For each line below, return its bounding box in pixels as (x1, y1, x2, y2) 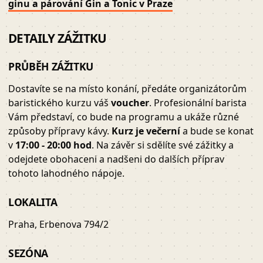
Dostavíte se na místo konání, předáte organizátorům (8, 82, 247, 96)
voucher (111, 96, 149, 110)
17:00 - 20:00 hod (15, 139, 92, 152)
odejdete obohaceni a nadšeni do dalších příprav (8, 153, 224, 166)
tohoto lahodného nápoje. (8, 167, 124, 180)
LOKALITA (8, 195, 58, 210)
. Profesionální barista (149, 96, 247, 110)
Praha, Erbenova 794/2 (8, 218, 109, 231)
